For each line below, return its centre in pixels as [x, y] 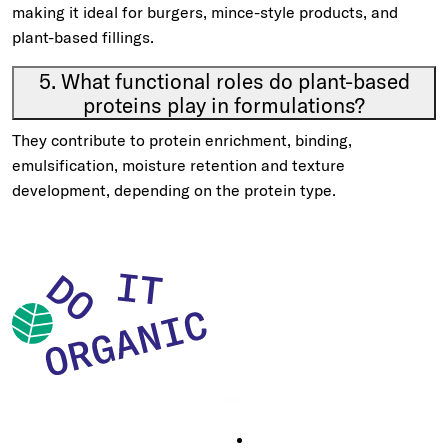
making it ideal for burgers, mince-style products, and [205, 12]
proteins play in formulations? [224, 105]
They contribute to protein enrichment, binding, [182, 140]
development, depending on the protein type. [174, 190]
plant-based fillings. [83, 37]
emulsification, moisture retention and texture [178, 165]
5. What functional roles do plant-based [224, 81]
